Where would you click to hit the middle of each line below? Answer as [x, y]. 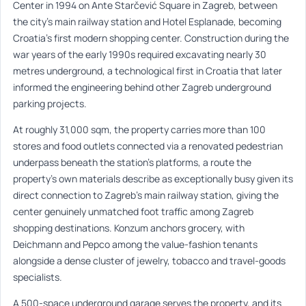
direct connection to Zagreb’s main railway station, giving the [146, 195]
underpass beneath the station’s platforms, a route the [132, 163]
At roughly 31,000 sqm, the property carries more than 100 [139, 130]
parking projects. [50, 104]
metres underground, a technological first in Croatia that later [148, 71]
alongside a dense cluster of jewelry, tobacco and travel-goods [149, 261]
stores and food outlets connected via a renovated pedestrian [148, 146]
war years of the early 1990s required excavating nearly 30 [140, 55]
